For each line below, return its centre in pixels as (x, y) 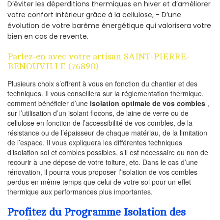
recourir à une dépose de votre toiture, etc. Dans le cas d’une (103, 162)
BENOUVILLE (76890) (53, 66)
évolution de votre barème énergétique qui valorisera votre (109, 25)
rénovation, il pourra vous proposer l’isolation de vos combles (102, 172)
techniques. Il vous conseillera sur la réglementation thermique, (106, 93)
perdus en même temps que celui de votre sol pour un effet (99, 181)
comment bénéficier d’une (49, 103)
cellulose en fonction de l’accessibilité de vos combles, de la (100, 123)
